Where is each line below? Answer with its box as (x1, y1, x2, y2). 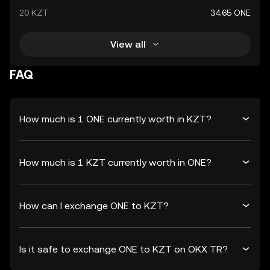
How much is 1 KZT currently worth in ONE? (19, 156, 212, 168)
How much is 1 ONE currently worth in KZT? (19, 113, 212, 125)
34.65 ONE (210, 8, 251, 17)
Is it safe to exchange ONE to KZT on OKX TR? (19, 243, 228, 255)
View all (110, 38, 146, 50)
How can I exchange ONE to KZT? (19, 199, 169, 212)
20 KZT (19, 8, 49, 17)
